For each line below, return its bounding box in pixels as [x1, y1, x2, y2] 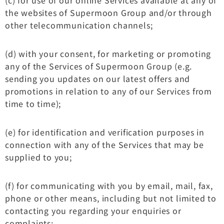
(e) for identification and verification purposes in [5, 125, 204, 138]
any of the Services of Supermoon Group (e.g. [5, 59, 192, 72]
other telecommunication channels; [5, 18, 153, 31]
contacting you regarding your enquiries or [5, 204, 181, 216]
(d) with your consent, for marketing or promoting [5, 47, 211, 59]
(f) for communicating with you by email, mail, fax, [5, 179, 213, 191]
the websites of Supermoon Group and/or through [5, 6, 212, 18]
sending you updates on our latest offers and [5, 72, 190, 84]
